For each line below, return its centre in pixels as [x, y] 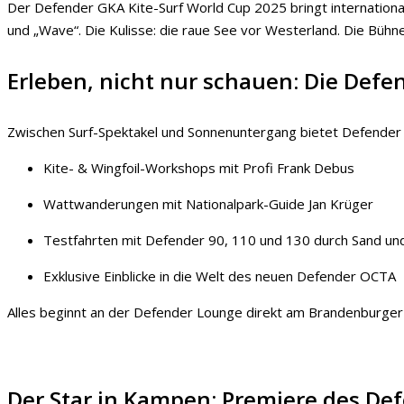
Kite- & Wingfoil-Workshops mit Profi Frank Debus [199, 167]
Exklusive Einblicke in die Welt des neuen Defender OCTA [220, 275]
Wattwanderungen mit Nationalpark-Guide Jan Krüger [208, 203]
